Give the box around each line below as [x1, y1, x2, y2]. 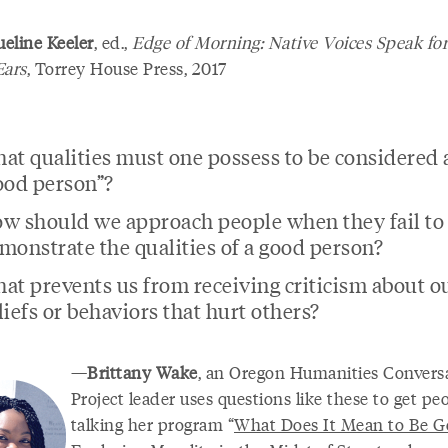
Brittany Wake [87, 360, 198, 385]
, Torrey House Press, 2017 [26, 56, 227, 81]
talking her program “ [70, 412, 234, 437]
